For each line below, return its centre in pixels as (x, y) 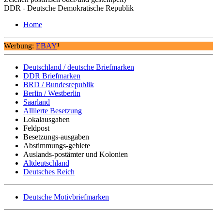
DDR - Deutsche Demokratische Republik (69, 8)
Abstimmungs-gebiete (57, 145)
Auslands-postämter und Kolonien (76, 154)
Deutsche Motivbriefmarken (66, 197)
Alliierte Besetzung (53, 110)
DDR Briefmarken (52, 76)
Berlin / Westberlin (52, 93)
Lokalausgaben (46, 119)
